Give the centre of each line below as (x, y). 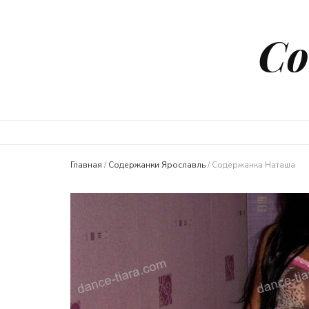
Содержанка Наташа (253, 165)
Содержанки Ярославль (157, 165)
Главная (86, 165)
